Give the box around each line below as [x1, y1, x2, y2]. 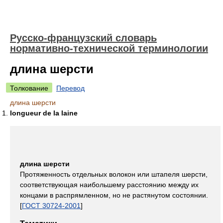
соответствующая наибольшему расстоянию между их [20, 181, 199, 189]
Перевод [56, 84, 85, 92]
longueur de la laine [10, 109, 78, 117]
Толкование [10, 84, 48, 92]
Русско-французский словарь [10, 32, 157, 43]
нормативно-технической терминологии [10, 43, 208, 54]
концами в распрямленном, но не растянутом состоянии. [20, 191, 208, 199]
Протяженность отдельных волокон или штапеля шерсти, [20, 170, 208, 178]
